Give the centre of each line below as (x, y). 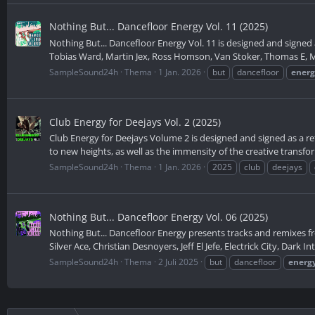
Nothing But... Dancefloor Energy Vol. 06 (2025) (159, 217)
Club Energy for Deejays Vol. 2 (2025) (135, 122)
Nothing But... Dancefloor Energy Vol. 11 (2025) (159, 27)
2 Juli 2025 (178, 262)
